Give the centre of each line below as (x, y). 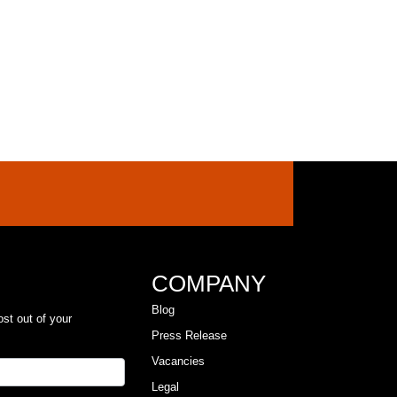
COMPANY (209, 283)
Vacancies (178, 361)
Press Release (189, 335)
